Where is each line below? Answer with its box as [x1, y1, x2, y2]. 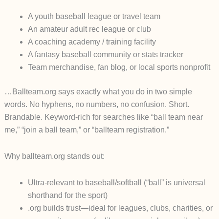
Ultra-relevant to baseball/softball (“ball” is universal [27, 178, 205, 187]
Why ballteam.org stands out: [4, 152, 105, 161]
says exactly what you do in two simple [56, 88, 192, 96]
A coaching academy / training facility [27, 38, 156, 46]
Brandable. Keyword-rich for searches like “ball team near [4, 113, 203, 122]
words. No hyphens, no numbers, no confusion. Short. [4, 100, 189, 109]
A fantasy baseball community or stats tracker [27, 50, 183, 59]
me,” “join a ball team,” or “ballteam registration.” [4, 126, 169, 134]
